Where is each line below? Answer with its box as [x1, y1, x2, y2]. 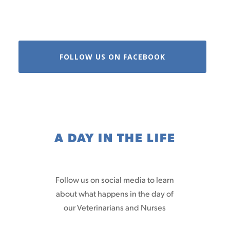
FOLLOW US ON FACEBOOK [59, 51, 165, 62]
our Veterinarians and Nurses [64, 201, 166, 213]
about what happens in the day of [56, 187, 174, 199]
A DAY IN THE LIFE [54, 128, 176, 145]
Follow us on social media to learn [55, 174, 175, 185]
